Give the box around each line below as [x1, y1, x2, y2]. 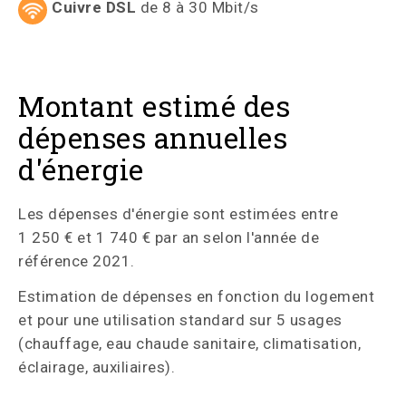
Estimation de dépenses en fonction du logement [18, 287, 374, 306]
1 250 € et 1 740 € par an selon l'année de [18, 228, 319, 247]
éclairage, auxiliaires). [18, 358, 175, 377]
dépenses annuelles [18, 120, 287, 157]
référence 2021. [18, 252, 135, 271]
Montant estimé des [18, 88, 290, 125]
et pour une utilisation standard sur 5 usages [18, 311, 343, 330]
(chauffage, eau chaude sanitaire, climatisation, [18, 334, 361, 353]
